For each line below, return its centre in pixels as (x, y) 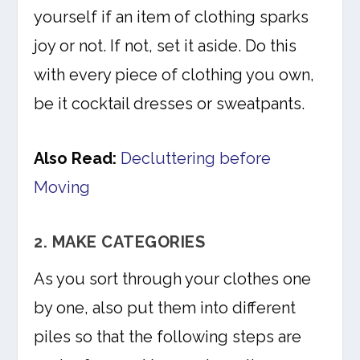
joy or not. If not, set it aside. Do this (166, 46)
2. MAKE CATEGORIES (120, 242)
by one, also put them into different (165, 308)
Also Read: (76, 159)
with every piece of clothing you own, (174, 75)
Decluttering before (196, 159)
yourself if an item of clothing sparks (172, 17)
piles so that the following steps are (168, 337)
